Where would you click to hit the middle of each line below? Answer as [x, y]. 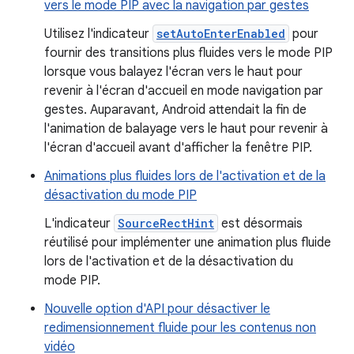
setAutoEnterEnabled [221, 33]
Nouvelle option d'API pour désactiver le [157, 309]
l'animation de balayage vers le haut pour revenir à [186, 128]
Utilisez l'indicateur [98, 34]
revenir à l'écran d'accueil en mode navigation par [184, 90]
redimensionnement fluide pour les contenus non [180, 328]
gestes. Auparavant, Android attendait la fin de [175, 109]
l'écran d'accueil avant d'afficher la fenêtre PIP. [178, 147]
